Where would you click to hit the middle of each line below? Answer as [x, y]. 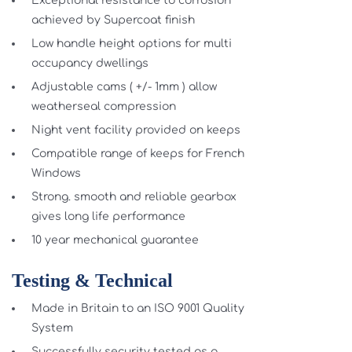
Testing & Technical [92, 281]
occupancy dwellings [90, 64]
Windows [56, 174]
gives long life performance [108, 217]
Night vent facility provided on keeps [136, 130]
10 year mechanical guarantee [115, 240]
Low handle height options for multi [131, 44]
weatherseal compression [103, 107]
